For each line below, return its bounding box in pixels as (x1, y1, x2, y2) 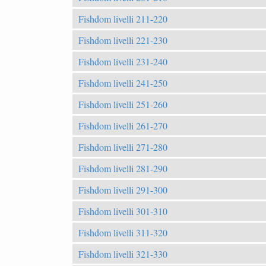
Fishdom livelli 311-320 (78, 226, 167, 239)
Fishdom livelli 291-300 (78, 183, 167, 196)
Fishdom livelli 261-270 (78, 119, 167, 132)
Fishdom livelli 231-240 (78, 55, 167, 68)
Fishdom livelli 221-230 (78, 33, 167, 46)
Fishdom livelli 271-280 (78, 140, 167, 153)
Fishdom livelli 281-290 (78, 161, 167, 175)
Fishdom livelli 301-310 (78, 204, 167, 217)
